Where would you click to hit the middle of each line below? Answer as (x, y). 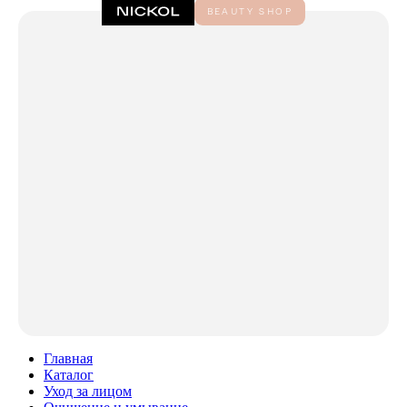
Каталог (69, 375)
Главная (68, 359)
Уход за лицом (88, 392)
